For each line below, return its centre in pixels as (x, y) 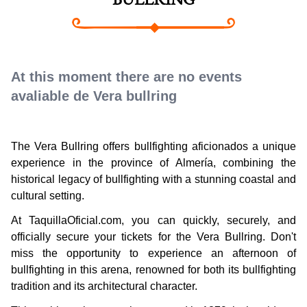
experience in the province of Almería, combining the (153, 163)
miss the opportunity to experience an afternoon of (153, 254)
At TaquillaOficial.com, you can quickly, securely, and (153, 221)
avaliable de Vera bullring (94, 96)
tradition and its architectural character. (104, 286)
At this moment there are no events (126, 77)
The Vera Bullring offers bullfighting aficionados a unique (153, 147)
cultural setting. (48, 196)
